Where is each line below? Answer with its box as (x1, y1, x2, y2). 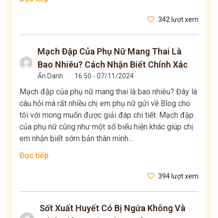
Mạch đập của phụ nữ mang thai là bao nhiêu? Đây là (19, 87, 197, 97)
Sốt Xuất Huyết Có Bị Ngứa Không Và (39, 203, 186, 214)
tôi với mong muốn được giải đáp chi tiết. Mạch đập (19, 110, 194, 120)
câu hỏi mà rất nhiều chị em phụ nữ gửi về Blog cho (19, 99, 190, 109)
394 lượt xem (157, 172, 199, 181)
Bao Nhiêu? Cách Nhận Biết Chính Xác (37, 59, 188, 70)
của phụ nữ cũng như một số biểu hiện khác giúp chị (19, 122, 193, 132)
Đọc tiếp (19, 151, 49, 161)
